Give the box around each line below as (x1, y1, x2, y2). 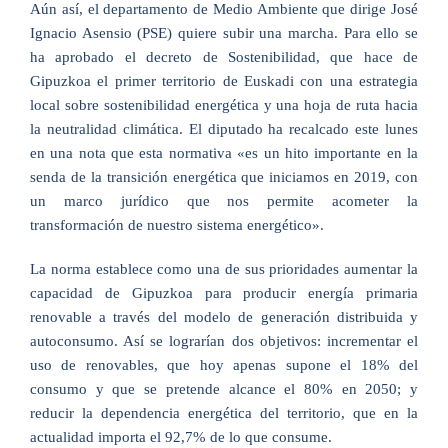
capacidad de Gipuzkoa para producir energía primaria (29, 285, 419, 301)
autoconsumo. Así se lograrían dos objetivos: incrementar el (29, 333, 419, 349)
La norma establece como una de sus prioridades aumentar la (29, 261, 419, 277)
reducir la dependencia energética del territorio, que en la (29, 405, 419, 421)
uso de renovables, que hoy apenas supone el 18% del (29, 357, 419, 373)
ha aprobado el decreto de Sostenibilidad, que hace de (29, 49, 419, 65)
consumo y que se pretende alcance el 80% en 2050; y (29, 381, 419, 397)
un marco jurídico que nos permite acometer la (29, 193, 419, 209)
